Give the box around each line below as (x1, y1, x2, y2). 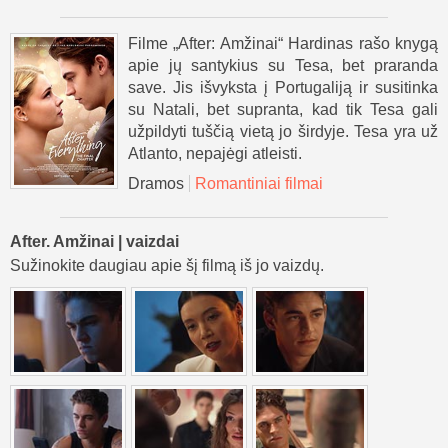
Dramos (128, 174, 184, 192)
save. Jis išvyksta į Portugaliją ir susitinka (128, 78, 438, 96)
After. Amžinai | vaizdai (10, 232, 179, 250)
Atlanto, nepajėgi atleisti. (128, 144, 302, 162)
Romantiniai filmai (195, 174, 323, 192)
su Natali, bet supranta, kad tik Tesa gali (128, 100, 438, 118)
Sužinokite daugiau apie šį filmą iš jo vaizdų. (10, 256, 324, 274)
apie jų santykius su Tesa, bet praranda (128, 56, 438, 74)
